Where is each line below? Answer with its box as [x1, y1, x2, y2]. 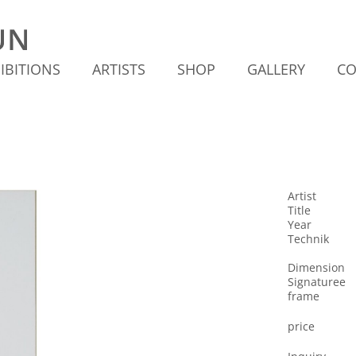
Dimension [288, 260, 345, 275]
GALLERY [247, 60, 305, 79]
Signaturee [288, 274, 346, 289]
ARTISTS [92, 60, 145, 79]
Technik [288, 231, 329, 246]
